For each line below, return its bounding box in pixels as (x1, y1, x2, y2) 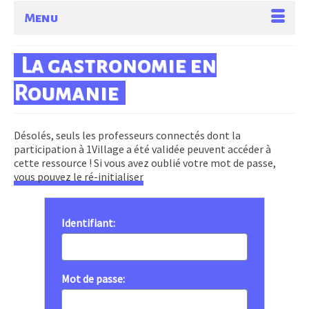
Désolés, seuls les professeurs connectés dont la (14, 128, 241, 142)
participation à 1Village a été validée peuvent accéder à (14, 142, 271, 156)
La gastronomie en (21, 53, 217, 77)
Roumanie (14, 81, 119, 105)
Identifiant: (61, 216, 115, 230)
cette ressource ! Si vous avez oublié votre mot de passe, (14, 156, 276, 170)
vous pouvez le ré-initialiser (14, 170, 143, 183)
